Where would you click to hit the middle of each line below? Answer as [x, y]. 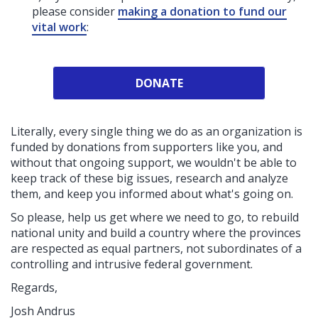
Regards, [34, 287]
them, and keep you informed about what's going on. [152, 193]
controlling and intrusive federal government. [132, 264]
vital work [59, 27]
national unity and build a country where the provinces [156, 232]
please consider [75, 11]
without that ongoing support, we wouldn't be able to [154, 162]
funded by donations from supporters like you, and [147, 147]
